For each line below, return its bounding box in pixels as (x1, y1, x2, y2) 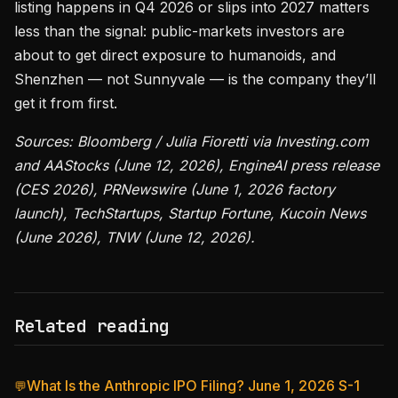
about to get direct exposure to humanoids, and (14, 46, 336, 64)
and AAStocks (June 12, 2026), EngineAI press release (14, 156, 379, 174)
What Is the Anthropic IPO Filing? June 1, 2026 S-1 (27, 377, 360, 394)
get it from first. (14, 94, 117, 112)
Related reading (14, 314, 169, 338)
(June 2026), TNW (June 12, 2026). (14, 228, 255, 246)
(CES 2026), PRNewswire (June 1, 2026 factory (14, 180, 335, 198)
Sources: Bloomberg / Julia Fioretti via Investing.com (14, 132, 369, 150)
